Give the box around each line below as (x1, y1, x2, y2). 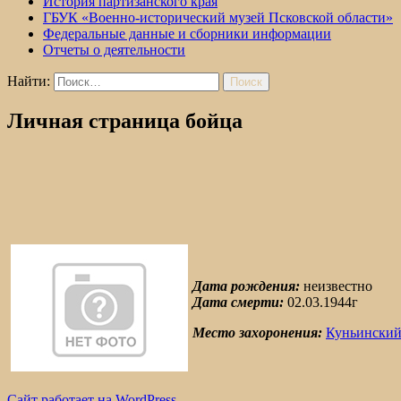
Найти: (7, 73, 50, 89)
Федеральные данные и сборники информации (43, 26, 331, 41)
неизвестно (300, 277, 372, 294)
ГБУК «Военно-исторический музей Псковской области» (43, 10, 393, 25)
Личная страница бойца (7, 108, 243, 132)
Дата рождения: (192, 277, 300, 294)
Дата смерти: (192, 294, 284, 310)
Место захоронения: (192, 324, 322, 340)
